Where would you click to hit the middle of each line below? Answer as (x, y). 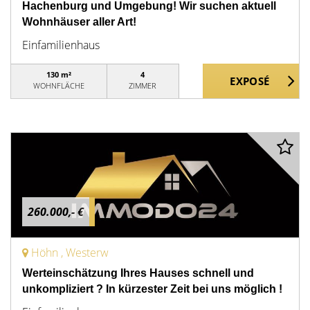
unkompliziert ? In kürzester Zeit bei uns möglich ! (152, 289)
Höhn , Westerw (70, 253)
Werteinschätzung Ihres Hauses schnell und (138, 273)
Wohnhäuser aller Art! (79, 22)
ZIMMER (143, 85)
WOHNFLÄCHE (58, 85)
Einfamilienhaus (61, 45)
